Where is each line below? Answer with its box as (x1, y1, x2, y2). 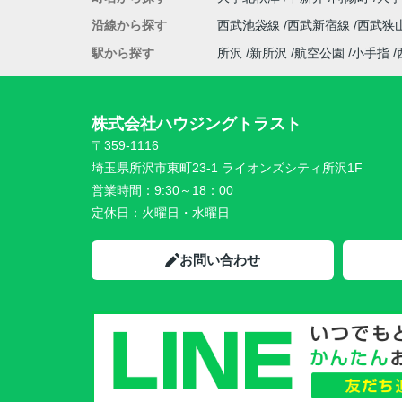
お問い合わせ (179, 252, 260, 267)
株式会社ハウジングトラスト (92, 115, 301, 133)
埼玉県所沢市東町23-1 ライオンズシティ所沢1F (92, 161, 363, 175)
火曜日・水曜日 (142, 205, 230, 220)
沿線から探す (92, 18, 167, 32)
